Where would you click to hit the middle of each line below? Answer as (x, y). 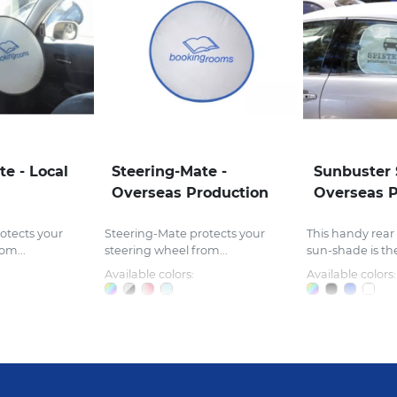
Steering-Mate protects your (185, 234)
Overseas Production (190, 193)
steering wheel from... (166, 251)
